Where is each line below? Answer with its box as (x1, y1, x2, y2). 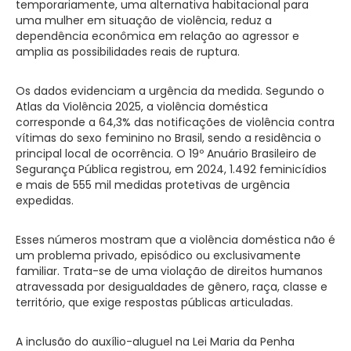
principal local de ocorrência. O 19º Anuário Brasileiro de (16, 145, 317, 161)
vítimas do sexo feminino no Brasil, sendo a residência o (16, 129, 321, 146)
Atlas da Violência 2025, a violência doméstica (16, 98, 268, 114)
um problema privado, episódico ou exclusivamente (16, 247, 301, 263)
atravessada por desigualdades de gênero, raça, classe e (16, 278, 327, 295)
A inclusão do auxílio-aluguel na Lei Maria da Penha (16, 333, 295, 349)
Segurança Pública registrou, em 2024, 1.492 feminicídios (16, 161, 327, 177)
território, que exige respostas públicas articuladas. (16, 294, 293, 310)
